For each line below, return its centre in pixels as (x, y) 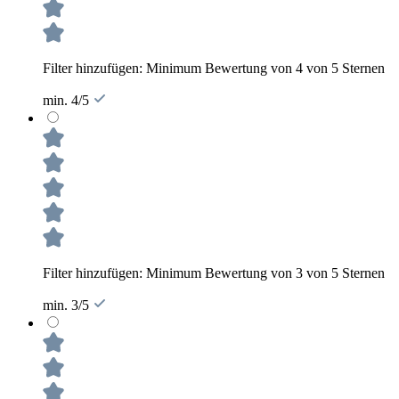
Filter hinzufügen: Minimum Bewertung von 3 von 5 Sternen (214, 273)
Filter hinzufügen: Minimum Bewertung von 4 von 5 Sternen (214, 68)
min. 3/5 (68, 305)
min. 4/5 (68, 100)
